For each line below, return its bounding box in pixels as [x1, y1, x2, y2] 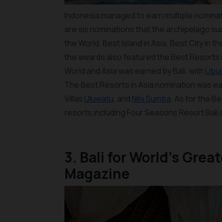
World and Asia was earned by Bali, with [64, 65, 205, 76]
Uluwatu [84, 93, 113, 104]
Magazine [64, 164, 130, 183]
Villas [64, 93, 84, 104]
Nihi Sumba [132, 93, 171, 104]
